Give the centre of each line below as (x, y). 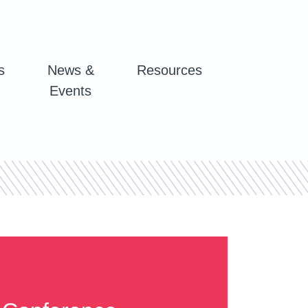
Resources (169, 70)
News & (70, 70)
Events (71, 91)
